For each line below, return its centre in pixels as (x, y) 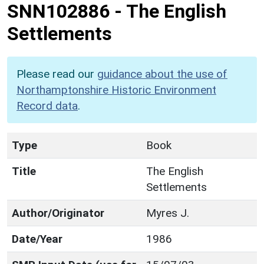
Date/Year (37, 239)
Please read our (57, 74)
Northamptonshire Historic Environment (116, 90)
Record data (47, 105)
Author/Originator (58, 213)
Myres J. (168, 213)
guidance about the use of (162, 74)
